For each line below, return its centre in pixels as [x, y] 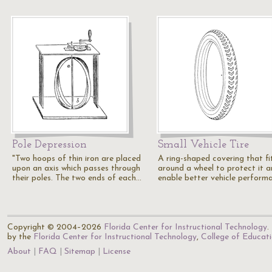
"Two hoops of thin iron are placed [76, 159]
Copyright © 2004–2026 [56, 227]
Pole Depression [49, 145]
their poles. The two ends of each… [77, 178]
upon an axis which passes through [76, 168]
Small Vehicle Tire [203, 145]
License [117, 252]
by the [20, 237]
